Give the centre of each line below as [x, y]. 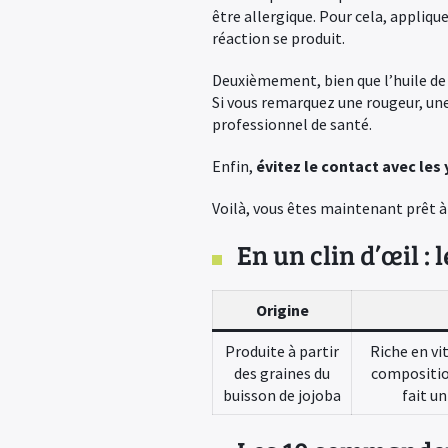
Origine [282, 310]
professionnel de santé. [292, 124]
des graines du [282, 373]
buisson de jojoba [282, 395]
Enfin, [234, 166]
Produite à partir [282, 351]
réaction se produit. [278, 38]
